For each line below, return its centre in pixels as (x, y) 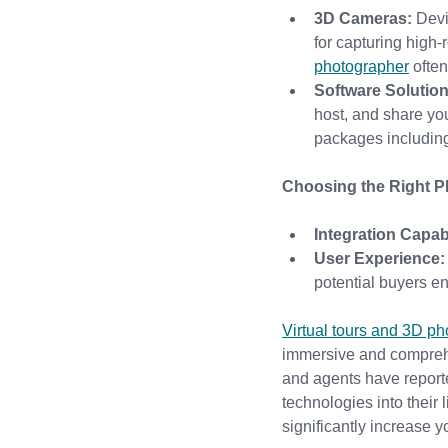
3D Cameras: (363, 18)
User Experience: (379, 258)
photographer (361, 66)
